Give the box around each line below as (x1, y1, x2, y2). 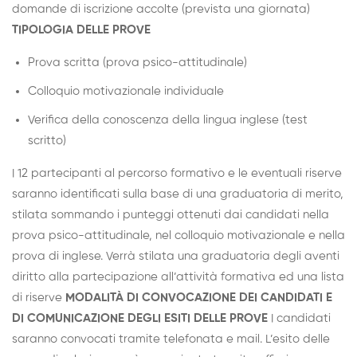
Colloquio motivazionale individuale (28, 85, 224, 98)
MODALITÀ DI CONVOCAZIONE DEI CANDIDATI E (65, 292, 332, 304)
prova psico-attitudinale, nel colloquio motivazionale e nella (12, 229, 345, 242)
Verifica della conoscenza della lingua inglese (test (28, 114, 308, 127)
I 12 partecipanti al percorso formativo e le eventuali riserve (12, 167, 342, 180)
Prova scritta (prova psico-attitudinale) (28, 57, 247, 69)
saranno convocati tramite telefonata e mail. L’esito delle (12, 333, 330, 346)
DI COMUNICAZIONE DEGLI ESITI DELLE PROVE (12, 312, 268, 325)
